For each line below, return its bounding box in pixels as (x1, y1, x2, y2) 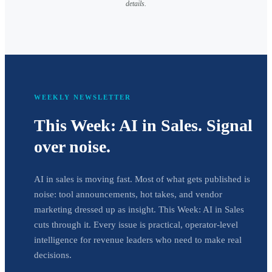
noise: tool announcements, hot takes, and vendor (34, 189, 222, 199)
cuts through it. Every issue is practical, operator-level (34, 219, 238, 229)
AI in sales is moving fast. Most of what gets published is (34, 174, 250, 184)
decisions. (34, 250, 72, 260)
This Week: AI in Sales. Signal (34, 116, 253, 135)
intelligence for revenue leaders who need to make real (34, 234, 242, 245)
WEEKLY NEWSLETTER (34, 93, 131, 101)
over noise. (34, 137, 110, 157)
